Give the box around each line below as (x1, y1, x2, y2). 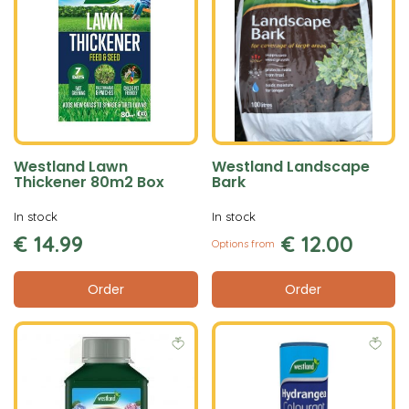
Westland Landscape (211, 156, 370, 177)
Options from (211, 237, 275, 250)
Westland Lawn (14, 156, 128, 177)
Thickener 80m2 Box (14, 172, 164, 193)
